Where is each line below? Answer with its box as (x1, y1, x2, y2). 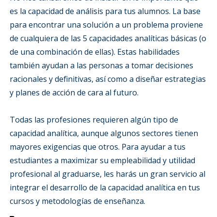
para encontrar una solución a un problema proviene (10, 19, 203, 30)
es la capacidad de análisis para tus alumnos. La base (10, 5, 201, 16)
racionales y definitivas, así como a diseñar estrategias (10, 73, 206, 84)
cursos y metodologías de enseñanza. (10, 195, 145, 206)
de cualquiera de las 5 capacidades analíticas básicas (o (10, 32, 206, 44)
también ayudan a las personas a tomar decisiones (10, 60, 193, 71)
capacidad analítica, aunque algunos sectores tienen (10, 127, 198, 139)
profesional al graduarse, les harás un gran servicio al (10, 168, 205, 179)
